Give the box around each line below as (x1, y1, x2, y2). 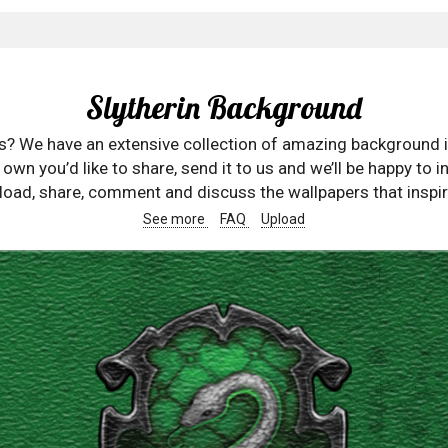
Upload (261, 211, 305, 227)
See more (143, 211, 208, 227)
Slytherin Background (86, 88, 362, 127)
